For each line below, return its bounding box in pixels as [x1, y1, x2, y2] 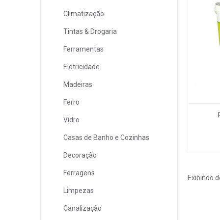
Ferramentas [63, 45, 104, 53]
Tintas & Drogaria [63, 27, 117, 35]
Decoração [63, 151, 97, 159]
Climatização [63, 9, 104, 18]
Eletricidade [63, 62, 100, 71]
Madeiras [63, 80, 92, 88]
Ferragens [63, 168, 95, 177]
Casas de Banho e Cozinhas [63, 133, 149, 141]
